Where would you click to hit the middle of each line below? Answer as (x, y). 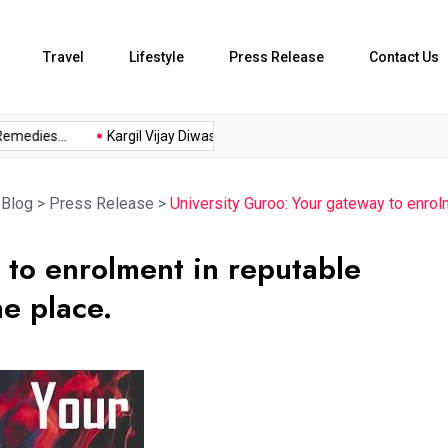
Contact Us (404, 56)
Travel (63, 56)
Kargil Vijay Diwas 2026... (162, 136)
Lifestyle (156, 56)
